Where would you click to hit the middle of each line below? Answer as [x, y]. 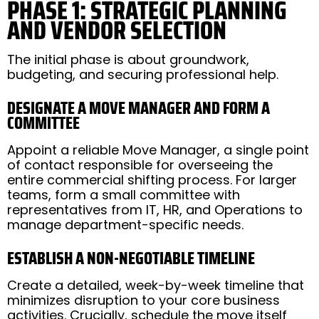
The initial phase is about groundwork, [128, 59]
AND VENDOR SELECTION [117, 30]
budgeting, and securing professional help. [143, 74]
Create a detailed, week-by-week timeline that [156, 285]
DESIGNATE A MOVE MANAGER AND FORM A [138, 108]
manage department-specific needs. [125, 224]
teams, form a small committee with [124, 194]
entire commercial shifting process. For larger [152, 179]
